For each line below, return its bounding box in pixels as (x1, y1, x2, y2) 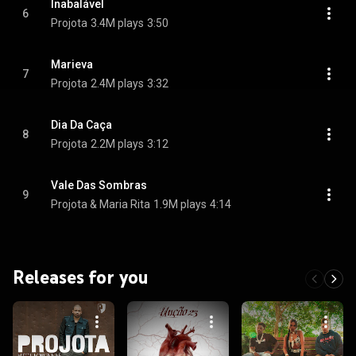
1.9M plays (153, 198, 207, 211)
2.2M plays (91, 137, 144, 150)
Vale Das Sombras (51, 179, 147, 192)
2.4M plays (91, 77, 144, 90)
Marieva (51, 58, 93, 71)
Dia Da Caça (51, 118, 112, 131)
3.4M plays (91, 17, 144, 29)
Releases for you (13, 265, 149, 288)
